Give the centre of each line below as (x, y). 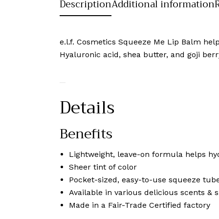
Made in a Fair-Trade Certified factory (140, 205)
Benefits (86, 133)
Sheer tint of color (103, 167)
